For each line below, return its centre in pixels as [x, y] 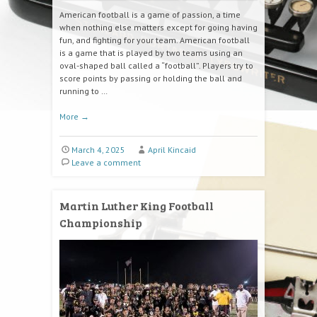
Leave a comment [106, 162]
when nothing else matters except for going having [158, 27]
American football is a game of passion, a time [150, 15]
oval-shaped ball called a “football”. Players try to [156, 65]
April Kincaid [172, 150]
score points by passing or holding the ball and [151, 78]
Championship [101, 223]
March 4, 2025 [98, 150]
